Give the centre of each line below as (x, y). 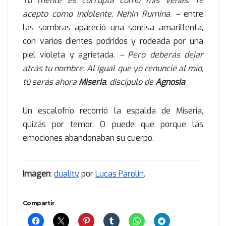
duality (67, 174)
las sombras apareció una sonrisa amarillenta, (113, 28)
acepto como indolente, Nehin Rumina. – (103, 14)
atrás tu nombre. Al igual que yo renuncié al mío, (113, 69)
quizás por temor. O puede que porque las (113, 125)
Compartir (39, 203)
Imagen (37, 174)
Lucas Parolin (120, 174)
